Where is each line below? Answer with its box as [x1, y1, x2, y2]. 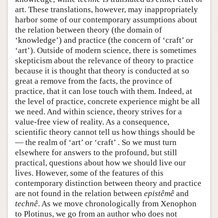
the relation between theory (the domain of [15, 25, 162, 35]
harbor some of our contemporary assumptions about [15, 15, 197, 24]
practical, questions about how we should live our [15, 158, 186, 167]
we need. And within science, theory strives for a [15, 107, 182, 116]
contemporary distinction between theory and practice [15, 178, 201, 188]
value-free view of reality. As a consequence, [15, 117, 169, 127]
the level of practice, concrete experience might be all [15, 96, 200, 106]
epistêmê [144, 188, 174, 198]
